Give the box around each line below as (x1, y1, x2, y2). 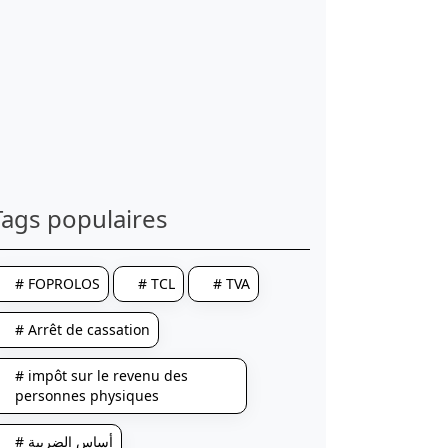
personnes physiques (14, 386, 159, 405)
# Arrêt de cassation (14, 320, 150, 339)
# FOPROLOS (14, 274, 100, 293)
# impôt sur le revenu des (14, 366, 188, 385)
